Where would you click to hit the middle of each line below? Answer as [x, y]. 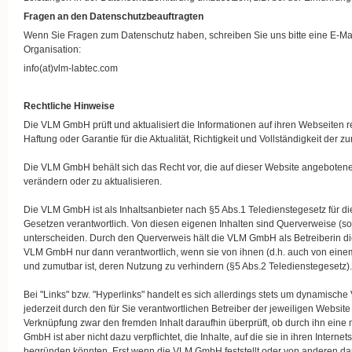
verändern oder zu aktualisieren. [93, 181]
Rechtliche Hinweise [69, 106]
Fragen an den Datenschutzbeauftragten [114, 16]
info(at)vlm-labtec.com [71, 68]
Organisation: [52, 49]
